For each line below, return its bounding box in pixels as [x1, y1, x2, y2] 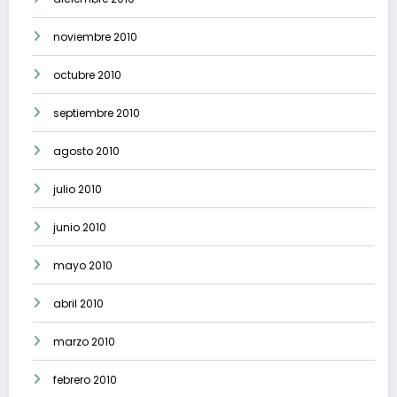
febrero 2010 [53, 372, 117, 388]
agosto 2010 [53, 144, 120, 160]
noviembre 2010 [53, 29, 137, 45]
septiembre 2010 [53, 105, 140, 121]
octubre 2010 [53, 67, 121, 83]
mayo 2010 [53, 258, 113, 274]
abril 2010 [53, 296, 104, 312]
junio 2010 [53, 220, 106, 236]
